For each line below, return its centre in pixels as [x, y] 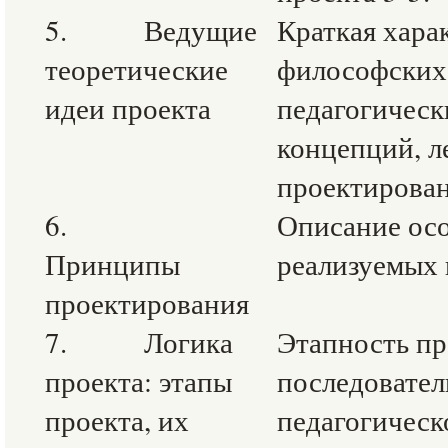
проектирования [147, 302]
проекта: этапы [138, 380]
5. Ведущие [151, 29]
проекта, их [117, 419]
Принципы [112, 263]
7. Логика [139, 341]
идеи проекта [128, 107]
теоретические [136, 68]
